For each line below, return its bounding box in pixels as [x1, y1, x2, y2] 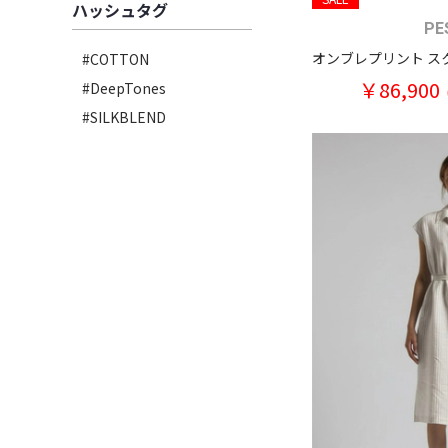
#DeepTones [82, 78, 166, 98]
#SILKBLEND [82, 107, 166, 127]
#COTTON [82, 49, 149, 69]
